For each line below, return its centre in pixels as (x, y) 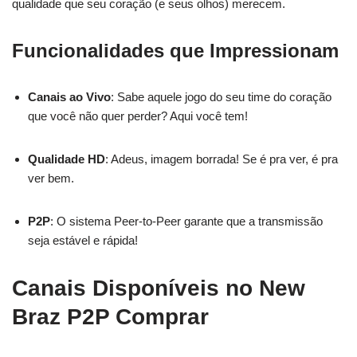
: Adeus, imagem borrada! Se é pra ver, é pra (222, 159)
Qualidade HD (67, 159)
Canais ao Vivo (69, 97)
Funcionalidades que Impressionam (175, 51)
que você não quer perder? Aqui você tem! (138, 116)
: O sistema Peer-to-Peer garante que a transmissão (186, 221)
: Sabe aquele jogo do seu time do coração (221, 97)
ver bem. (51, 178)
